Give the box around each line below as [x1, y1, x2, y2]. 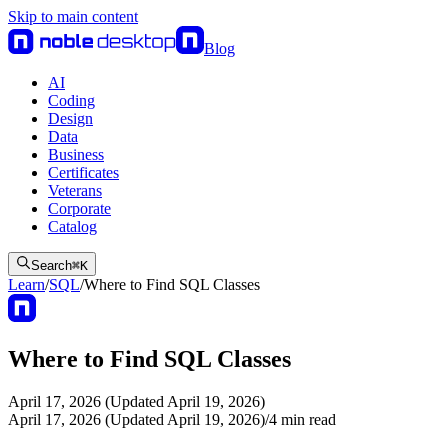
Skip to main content [8, 8, 138, 25]
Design [48, 110, 93, 127]
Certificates [48, 164, 119, 181]
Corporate [48, 200, 111, 217]
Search [31, 258, 72, 273]
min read [277, 410, 336, 428]
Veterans [48, 182, 102, 199]
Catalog [48, 218, 97, 235]
